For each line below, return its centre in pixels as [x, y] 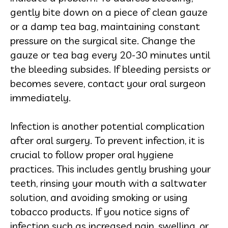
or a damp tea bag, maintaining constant [105, 26]
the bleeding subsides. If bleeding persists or [110, 69]
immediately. [40, 97]
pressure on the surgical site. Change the [103, 40]
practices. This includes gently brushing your [110, 169]
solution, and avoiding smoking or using [99, 197]
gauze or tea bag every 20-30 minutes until [110, 55]
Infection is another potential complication [107, 126]
